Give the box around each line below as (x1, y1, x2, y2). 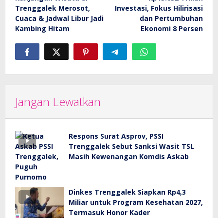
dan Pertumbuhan (140, 14, 203, 23)
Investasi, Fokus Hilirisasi (115, 3, 203, 13)
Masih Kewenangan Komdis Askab (69, 152, 189, 162)
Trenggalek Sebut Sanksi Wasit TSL (69, 142, 194, 151)
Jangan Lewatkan (15, 93, 101, 110)
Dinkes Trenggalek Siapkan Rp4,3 (69, 187, 186, 197)
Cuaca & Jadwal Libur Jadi (15, 14, 104, 23)
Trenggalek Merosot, (15, 3, 90, 13)
